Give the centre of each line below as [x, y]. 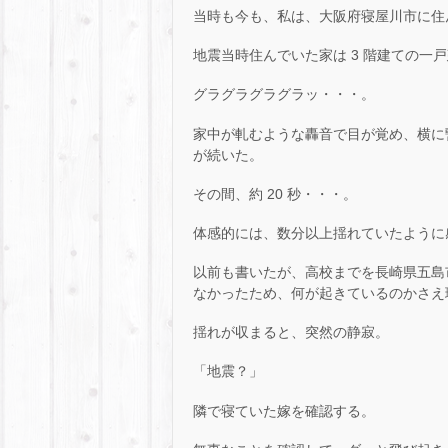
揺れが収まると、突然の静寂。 [291, 332]
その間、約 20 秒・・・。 [275, 193]
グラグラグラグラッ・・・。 [284, 94]
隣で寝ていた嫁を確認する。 [284, 410]
